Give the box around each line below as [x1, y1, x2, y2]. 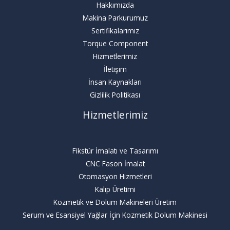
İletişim [103, 64, 127, 74]
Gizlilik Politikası [90, 90, 140, 100]
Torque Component [82, 39, 148, 49]
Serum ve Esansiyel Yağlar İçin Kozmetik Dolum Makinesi [23, 209, 207, 220]
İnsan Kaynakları [88, 77, 142, 87]
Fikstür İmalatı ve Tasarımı [72, 145, 158, 156]
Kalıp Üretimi [94, 184, 136, 194]
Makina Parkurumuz [82, 13, 148, 23]
